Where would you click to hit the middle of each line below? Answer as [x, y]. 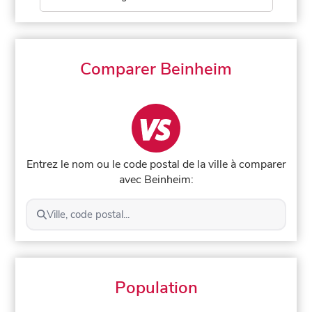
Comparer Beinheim [156, 69]
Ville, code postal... [88, 214]
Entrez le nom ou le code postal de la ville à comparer [156, 164]
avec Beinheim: [156, 179]
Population [156, 287]
